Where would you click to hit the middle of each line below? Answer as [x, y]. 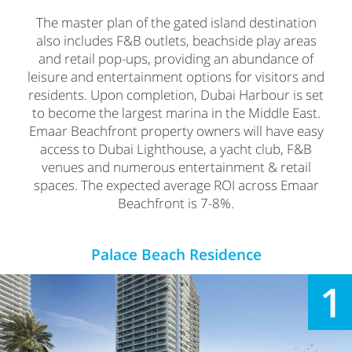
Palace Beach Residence [176, 255]
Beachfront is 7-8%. [176, 203]
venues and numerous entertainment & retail [176, 167]
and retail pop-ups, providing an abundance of [176, 59]
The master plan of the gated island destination [176, 23]
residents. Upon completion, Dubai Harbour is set [176, 95]
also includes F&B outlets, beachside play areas [176, 41]
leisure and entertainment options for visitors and [176, 77]
